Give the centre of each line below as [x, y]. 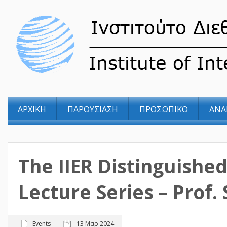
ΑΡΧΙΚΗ [32, 109]
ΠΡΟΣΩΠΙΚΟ [164, 109]
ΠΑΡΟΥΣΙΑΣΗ [93, 109]
